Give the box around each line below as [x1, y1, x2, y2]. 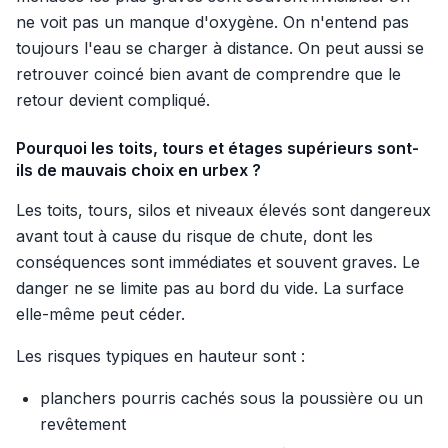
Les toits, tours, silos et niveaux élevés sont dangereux [16, 200, 431, 221]
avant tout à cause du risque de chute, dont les [16, 226, 373, 247]
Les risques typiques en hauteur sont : [16, 346, 305, 367]
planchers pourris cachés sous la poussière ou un [40, 388, 423, 409]
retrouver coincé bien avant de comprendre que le [16, 64, 401, 85]
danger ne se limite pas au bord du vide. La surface [16, 278, 404, 299]
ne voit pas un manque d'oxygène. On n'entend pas [16, 12, 409, 33]
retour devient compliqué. [16, 90, 210, 111]
